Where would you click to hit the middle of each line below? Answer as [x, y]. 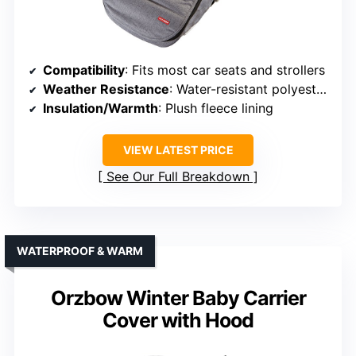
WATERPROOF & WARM [80, 251]
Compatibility [84, 70]
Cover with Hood [178, 321]
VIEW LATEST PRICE [178, 150]
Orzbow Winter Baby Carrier [178, 298]
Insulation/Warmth [101, 108]
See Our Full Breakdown [178, 177]
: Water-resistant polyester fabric [243, 89]
